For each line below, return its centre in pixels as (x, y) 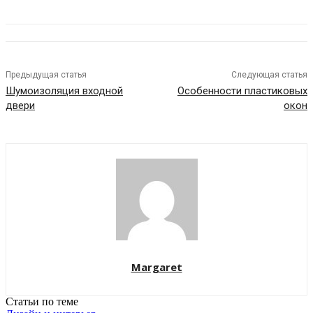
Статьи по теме (42, 302)
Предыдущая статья (46, 75)
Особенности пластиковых (242, 91)
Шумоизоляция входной (64, 91)
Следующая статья (269, 75)
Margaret (156, 267)
